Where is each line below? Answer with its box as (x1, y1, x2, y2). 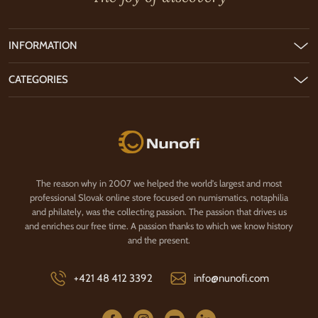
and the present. (128, 234, 190, 246)
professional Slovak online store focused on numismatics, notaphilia (30, 191, 288, 203)
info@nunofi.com (193, 271, 269, 285)
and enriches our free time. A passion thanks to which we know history (25, 219, 293, 231)
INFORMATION (9, 38, 77, 52)
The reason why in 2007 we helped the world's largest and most (36, 177, 282, 189)
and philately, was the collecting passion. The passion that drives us (31, 205, 287, 217)
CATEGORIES (9, 72, 68, 86)
